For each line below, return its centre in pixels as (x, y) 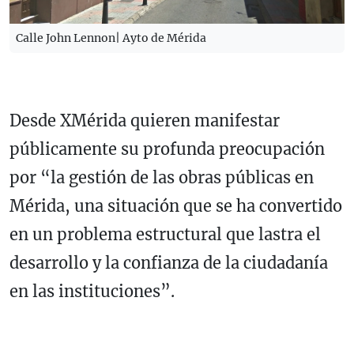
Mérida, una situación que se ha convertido (176, 205)
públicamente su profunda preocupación (167, 149)
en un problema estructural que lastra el (165, 234)
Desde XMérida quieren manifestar (145, 120)
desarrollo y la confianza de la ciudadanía (169, 262)
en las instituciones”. (92, 291)
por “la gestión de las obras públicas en (162, 177)
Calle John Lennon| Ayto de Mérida (111, 38)
